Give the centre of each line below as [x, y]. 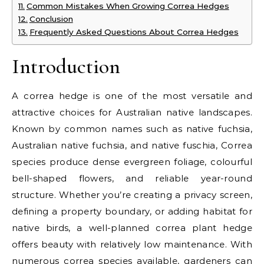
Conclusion [51, 19]
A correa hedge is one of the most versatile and [132, 96]
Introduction [66, 66]
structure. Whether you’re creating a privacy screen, [132, 195]
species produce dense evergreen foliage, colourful [132, 162]
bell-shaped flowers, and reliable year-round [132, 178]
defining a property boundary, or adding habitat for [132, 211]
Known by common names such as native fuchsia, [132, 129]
